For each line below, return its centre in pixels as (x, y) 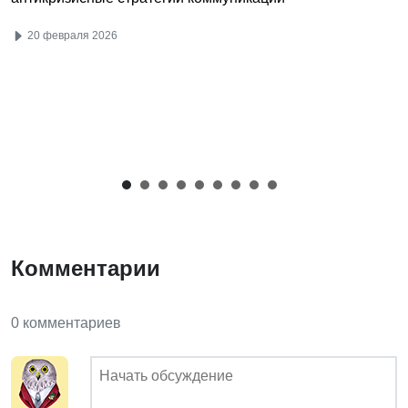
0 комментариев (66, 322)
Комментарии (86, 268)
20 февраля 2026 (71, 35)
